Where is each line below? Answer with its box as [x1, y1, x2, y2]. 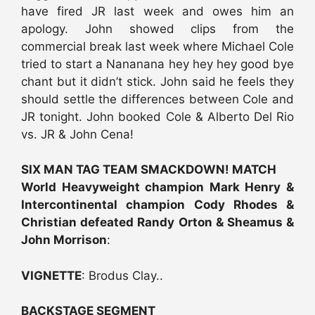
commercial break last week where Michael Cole [21, 39, 294, 53]
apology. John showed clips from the [21, 21, 294, 36]
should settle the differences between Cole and [21, 91, 294, 106]
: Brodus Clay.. [82, 268, 163, 283]
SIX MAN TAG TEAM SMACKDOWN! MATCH [21, 162, 276, 177]
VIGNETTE [21, 268, 82, 283]
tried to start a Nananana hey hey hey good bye [21, 56, 294, 71]
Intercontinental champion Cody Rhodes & [21, 198, 294, 212]
